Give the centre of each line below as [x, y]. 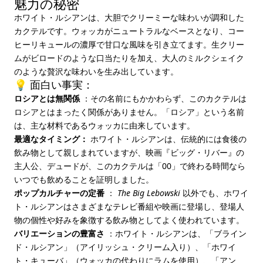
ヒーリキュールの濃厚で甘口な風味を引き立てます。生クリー [129, 44]
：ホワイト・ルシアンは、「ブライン [176, 233]
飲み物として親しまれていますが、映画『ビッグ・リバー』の [129, 152]
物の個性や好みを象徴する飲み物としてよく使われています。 [129, 220]
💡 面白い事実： [54, 85]
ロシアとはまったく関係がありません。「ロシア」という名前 [129, 112]
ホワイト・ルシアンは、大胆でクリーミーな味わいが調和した [129, 17]
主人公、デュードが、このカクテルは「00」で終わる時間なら [130, 166]
